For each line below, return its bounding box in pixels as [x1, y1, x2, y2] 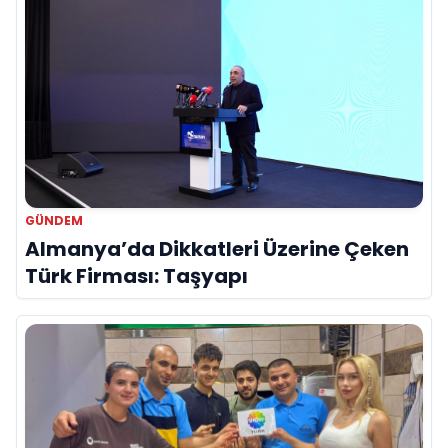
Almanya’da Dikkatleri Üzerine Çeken [25, 234, 409, 263]
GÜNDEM [25, 211, 83, 229]
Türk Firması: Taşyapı [25, 261, 248, 290]
